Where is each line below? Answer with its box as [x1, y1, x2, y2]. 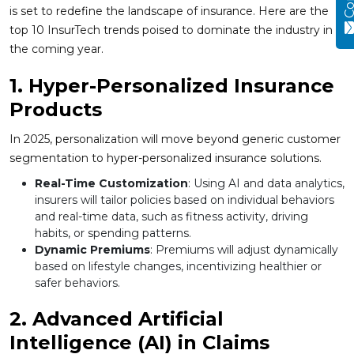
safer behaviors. [35, 276, 120, 291]
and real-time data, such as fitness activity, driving [35, 209, 308, 224]
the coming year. [9, 42, 104, 57]
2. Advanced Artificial [9, 307, 224, 331]
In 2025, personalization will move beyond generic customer [9, 132, 341, 147]
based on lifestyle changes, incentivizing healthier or [35, 259, 322, 274]
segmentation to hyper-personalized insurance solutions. [9, 151, 322, 166]
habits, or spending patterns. [35, 226, 191, 241]
